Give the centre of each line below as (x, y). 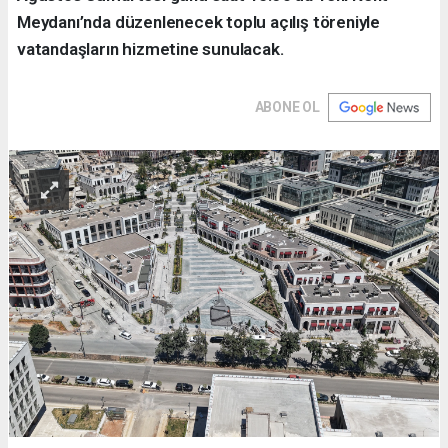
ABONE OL (287, 107)
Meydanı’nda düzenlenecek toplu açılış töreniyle (198, 22)
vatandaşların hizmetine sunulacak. (150, 49)
